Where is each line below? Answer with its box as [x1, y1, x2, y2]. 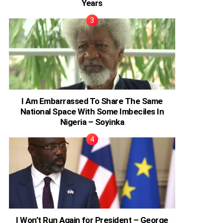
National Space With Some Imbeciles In [20, 106, 164, 116]
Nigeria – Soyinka [60, 116, 124, 127]
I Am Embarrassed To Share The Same [21, 96, 163, 106]
